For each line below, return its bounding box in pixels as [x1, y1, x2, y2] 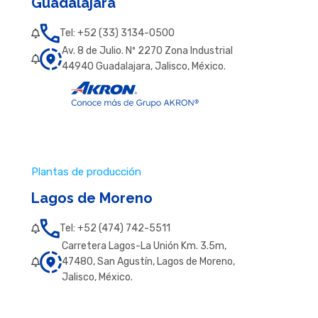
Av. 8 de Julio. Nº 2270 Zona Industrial [61, 45, 233, 57]
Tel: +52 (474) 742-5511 [59, 222, 170, 235]
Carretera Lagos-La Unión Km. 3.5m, [61, 240, 226, 253]
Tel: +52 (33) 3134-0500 [59, 27, 175, 40]
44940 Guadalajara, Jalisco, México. [61, 60, 226, 73]
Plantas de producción [31, 165, 141, 179]
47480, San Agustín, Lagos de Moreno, [61, 256, 235, 268]
